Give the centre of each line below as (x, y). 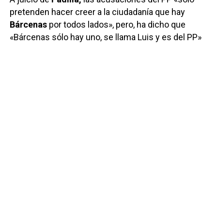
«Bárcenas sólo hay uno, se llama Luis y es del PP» (106, 37)
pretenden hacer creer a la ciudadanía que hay (97, 12)
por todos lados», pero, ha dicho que (117, 25)
